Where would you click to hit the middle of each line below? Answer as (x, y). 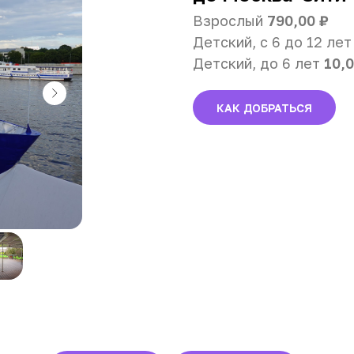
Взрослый (230, 21)
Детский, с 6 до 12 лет (272, 42)
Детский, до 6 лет (258, 63)
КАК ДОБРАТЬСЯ (264, 107)
